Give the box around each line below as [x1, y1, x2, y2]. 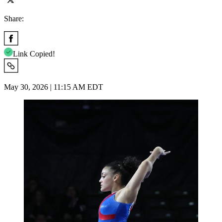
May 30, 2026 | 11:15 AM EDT [4, 82, 103, 91]
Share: [4, 14, 24, 23]
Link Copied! [13, 49, 55, 58]
